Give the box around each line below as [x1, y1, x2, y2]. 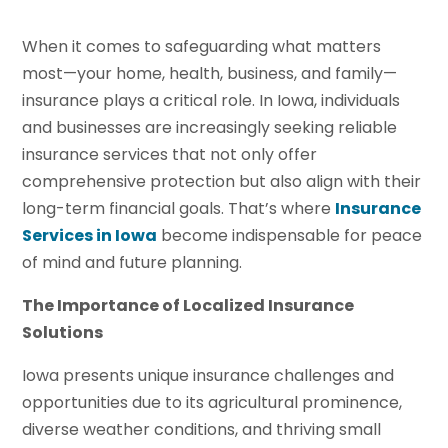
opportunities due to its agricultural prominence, [22, 391, 403, 415]
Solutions [22, 321, 104, 345]
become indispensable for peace [157, 224, 423, 248]
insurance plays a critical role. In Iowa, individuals [22, 89, 401, 113]
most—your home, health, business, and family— [22, 62, 398, 86]
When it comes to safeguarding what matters [22, 35, 382, 59]
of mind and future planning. [22, 251, 243, 275]
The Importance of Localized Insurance [22, 294, 355, 318]
